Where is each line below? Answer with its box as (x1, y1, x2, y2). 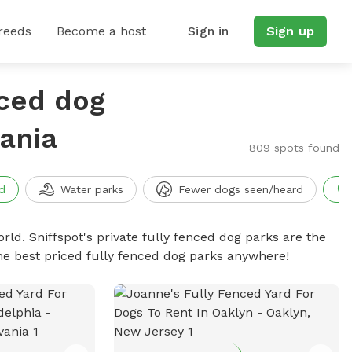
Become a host (57, 24, 146, 38)
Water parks (60, 183, 123, 196)
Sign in (188, 24, 229, 38)
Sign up (266, 24, 314, 38)
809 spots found (248, 141, 339, 154)
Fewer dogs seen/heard (178, 183, 303, 196)
